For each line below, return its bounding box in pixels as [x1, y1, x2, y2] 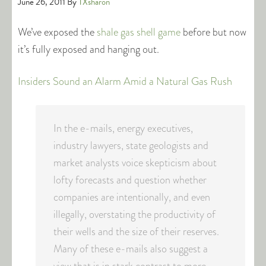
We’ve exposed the [18, 24, 97, 40]
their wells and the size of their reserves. [53, 224, 219, 239]
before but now [180, 24, 246, 40]
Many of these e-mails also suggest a [53, 241, 208, 256]
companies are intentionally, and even [53, 189, 210, 205]
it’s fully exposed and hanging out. [18, 42, 159, 57]
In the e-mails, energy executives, [53, 121, 193, 136]
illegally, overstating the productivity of [53, 207, 216, 222]
